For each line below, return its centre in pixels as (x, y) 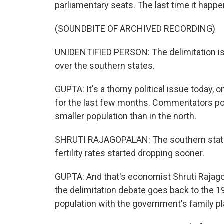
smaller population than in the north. (126, 116)
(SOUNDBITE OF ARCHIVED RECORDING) (135, 29)
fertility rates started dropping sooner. (130, 153)
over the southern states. (105, 66)
